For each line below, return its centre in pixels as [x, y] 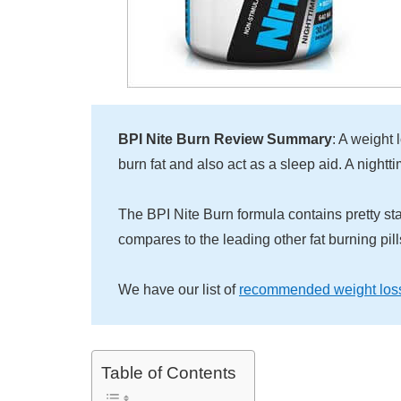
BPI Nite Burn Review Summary [225, 140]
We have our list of [179, 290]
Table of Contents [169, 373]
